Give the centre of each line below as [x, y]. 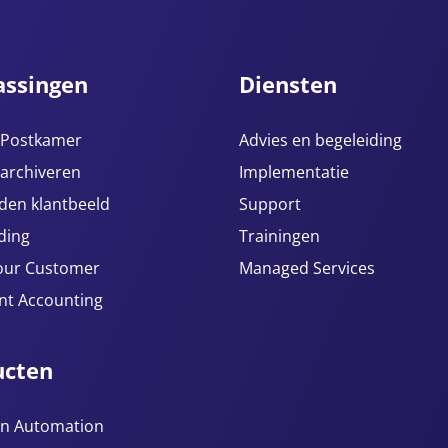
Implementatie [294, 172]
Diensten [288, 84]
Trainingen [279, 236]
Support [270, 204]
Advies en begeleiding [320, 140]
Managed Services [307, 268]
